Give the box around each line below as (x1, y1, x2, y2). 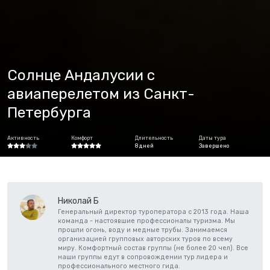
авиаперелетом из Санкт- (7, 85, 195, 102)
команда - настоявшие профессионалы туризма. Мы (58, 216, 235, 225)
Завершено (199, 143, 229, 149)
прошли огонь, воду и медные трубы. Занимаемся (58, 225, 227, 234)
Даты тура (199, 135, 226, 141)
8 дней (135, 143, 154, 149)
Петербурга (7, 104, 91, 121)
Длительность (135, 135, 173, 141)
